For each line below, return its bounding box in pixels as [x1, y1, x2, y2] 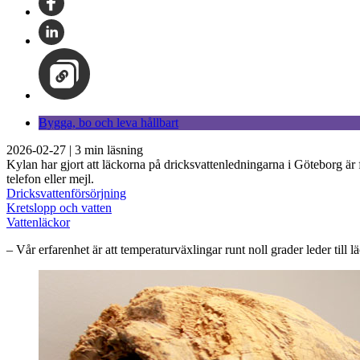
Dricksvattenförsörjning [6, 186, 126, 200]
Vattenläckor [6, 215, 70, 229]
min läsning [81, 142, 143, 157]
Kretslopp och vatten [6, 200, 112, 215]
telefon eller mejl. [6, 171, 94, 186]
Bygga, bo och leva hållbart [39, 115, 178, 129]
